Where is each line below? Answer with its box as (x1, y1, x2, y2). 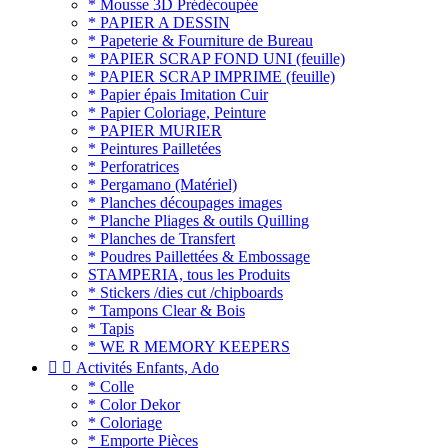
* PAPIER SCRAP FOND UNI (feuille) (88, 50, 345, 67)
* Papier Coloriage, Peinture (88, 104, 266, 121)
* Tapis (88, 320, 134, 337)
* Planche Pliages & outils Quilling (88, 212, 309, 229)
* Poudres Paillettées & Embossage (88, 248, 310, 265)
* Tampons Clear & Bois (88, 302, 245, 319)
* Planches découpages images (88, 194, 282, 211)
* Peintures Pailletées (88, 140, 221, 157)
